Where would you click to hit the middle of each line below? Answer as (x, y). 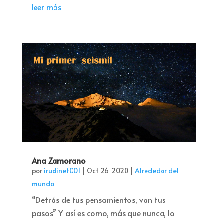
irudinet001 (62, 170)
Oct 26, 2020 (107, 170)
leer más (46, 7)
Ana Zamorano (58, 160)
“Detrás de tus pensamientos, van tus (98, 199)
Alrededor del (156, 170)
